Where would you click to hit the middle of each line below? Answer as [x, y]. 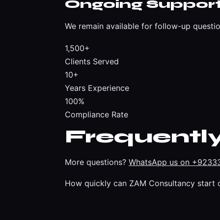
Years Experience [97, 88]
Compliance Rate [96, 114]
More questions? [97, 162]
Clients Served [92, 61]
